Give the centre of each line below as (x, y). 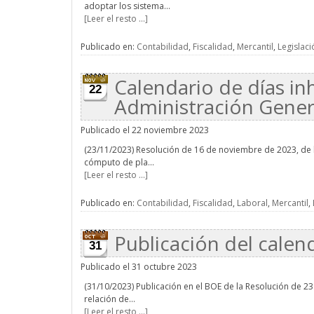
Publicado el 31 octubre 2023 (139, 267)
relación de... (110, 299)
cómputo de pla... (119, 162)
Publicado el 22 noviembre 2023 (145, 130)
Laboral (252, 203)
